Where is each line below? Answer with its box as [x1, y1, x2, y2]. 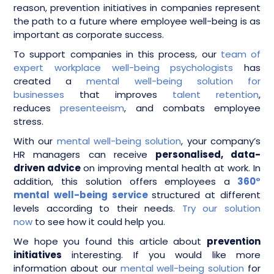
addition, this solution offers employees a [13, 174, 231, 188]
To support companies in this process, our [13, 47, 221, 61]
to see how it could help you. [32, 215, 165, 228]
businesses [13, 87, 64, 101]
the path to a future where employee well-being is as [13, 14, 261, 28]
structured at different [152, 188, 261, 201]
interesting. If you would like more [62, 248, 261, 261]
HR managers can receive [13, 147, 148, 161]
